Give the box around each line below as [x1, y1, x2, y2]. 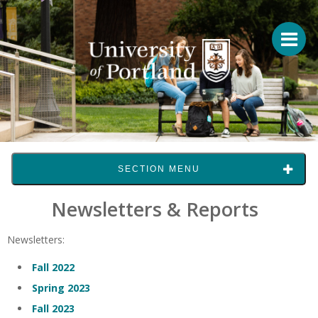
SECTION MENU [117, 164, 200, 174]
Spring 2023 [32, 281, 90, 295]
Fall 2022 [32, 261, 75, 274]
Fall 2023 [32, 302, 75, 315]
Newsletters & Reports [50, 196, 258, 222]
